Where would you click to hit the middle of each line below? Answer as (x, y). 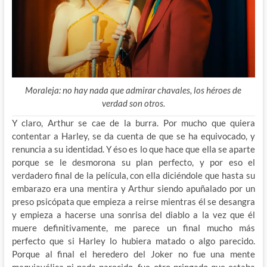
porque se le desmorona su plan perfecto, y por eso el (133, 162)
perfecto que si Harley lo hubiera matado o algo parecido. (133, 241)
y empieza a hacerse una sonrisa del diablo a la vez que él (133, 215)
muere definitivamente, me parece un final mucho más (133, 228)
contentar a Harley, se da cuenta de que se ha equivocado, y (133, 136)
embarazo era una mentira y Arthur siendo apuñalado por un (133, 188)
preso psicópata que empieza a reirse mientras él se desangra (133, 201)
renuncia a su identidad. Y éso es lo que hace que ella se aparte (133, 149)
